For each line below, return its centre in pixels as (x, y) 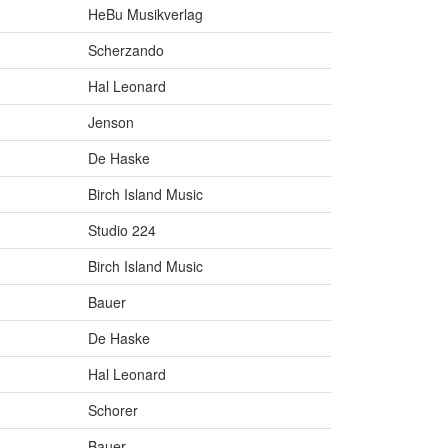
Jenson (111, 122)
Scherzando (126, 50)
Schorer (113, 410)
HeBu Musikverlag (145, 14)
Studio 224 (122, 230)
